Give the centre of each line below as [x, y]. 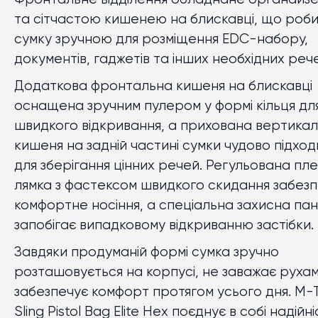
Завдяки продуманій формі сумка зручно [147, 252]
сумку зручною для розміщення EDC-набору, [161, 39]
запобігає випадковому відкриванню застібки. [164, 225]
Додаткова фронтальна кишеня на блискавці [163, 86]
